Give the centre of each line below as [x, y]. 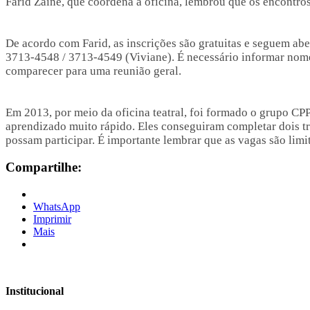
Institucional [35, 291]
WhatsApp [57, 207]
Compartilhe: [44, 167]
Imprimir [52, 219]
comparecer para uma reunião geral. [93, 71]
